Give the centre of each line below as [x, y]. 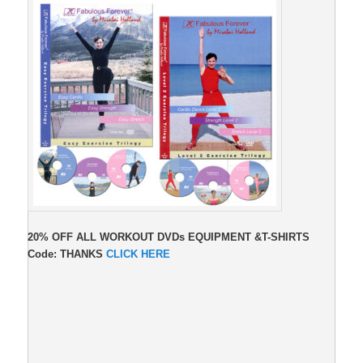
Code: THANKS [67, 254]
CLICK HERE [139, 254]
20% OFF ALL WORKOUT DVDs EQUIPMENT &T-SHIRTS [169, 237]
